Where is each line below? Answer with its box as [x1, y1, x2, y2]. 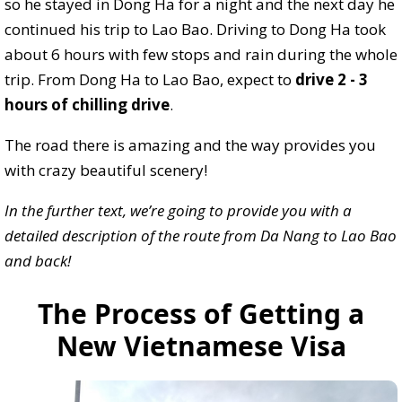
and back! [4, 249, 71, 271]
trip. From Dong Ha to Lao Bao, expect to [4, 68, 295, 90]
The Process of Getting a [38, 294, 364, 332]
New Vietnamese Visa [56, 327, 346, 364]
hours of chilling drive [4, 93, 170, 115]
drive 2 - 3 [295, 68, 368, 90]
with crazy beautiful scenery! [4, 159, 207, 180]
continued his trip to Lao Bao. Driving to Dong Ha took [4, 18, 386, 39]
